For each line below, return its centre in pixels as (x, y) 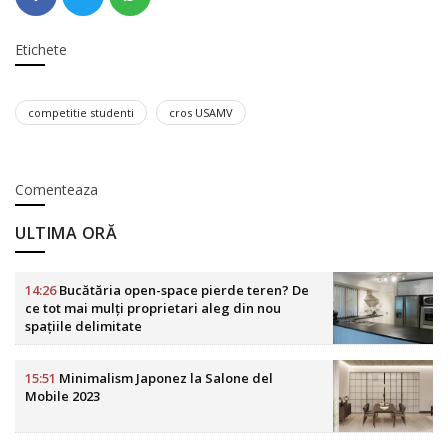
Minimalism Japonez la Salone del (164, 377)
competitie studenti (81, 112)
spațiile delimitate (83, 325)
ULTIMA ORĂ (66, 232)
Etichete (41, 49)
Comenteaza (56, 189)
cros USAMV (201, 112)
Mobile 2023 (62, 395)
